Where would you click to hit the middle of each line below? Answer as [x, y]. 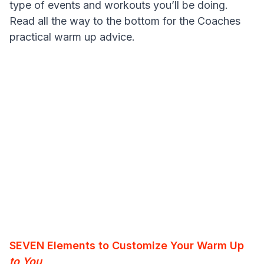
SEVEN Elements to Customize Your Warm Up [127, 246]
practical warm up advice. [72, 37]
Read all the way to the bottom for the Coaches [125, 21]
